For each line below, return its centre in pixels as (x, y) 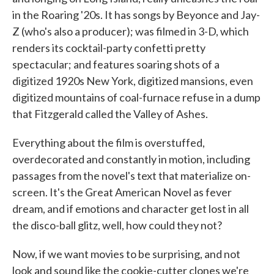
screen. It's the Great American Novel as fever (122, 192)
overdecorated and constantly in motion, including (131, 159)
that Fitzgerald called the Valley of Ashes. (110, 114)
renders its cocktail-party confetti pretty (109, 48)
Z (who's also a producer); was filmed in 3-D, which (131, 31)
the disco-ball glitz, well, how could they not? (117, 225)
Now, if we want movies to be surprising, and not (126, 254)
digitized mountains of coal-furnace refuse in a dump (136, 98)
